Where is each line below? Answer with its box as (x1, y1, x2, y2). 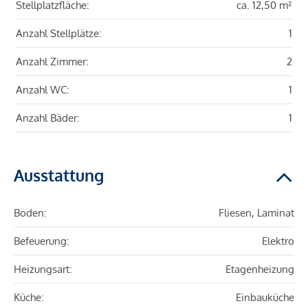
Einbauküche (236, 291, 294, 305)
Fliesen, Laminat (219, 206, 294, 220)
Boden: (14, 206, 47, 220)
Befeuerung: (14, 234, 69, 248)
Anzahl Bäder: (16, 111, 80, 125)
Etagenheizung (225, 263, 294, 276)
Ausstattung (14, 165, 104, 186)
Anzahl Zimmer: (16, 55, 89, 69)
